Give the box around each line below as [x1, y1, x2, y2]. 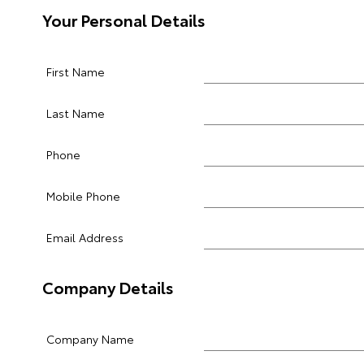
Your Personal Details [42, 8, 206, 31]
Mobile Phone [46, 188, 120, 204]
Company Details [42, 275, 174, 298]
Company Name [46, 331, 134, 347]
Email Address [46, 229, 123, 245]
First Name [46, 63, 105, 80]
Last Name [46, 105, 105, 121]
